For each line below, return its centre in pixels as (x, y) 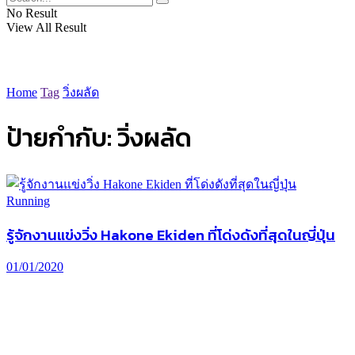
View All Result (46, 27)
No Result (32, 13)
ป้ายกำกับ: (62, 138)
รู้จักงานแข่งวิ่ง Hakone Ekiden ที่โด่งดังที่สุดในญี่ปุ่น (171, 234)
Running (28, 200)
